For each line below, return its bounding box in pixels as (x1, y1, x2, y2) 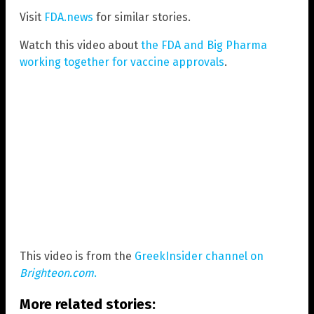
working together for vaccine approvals (20, 55, 224, 69)
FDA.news (44, 11, 93, 25)
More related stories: (20, 295, 156, 313)
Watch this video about (20, 39, 141, 53)
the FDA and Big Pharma (141, 39, 267, 53)
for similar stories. (93, 11, 191, 25)
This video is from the (20, 249, 135, 263)
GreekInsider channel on (135, 249, 264, 263)
